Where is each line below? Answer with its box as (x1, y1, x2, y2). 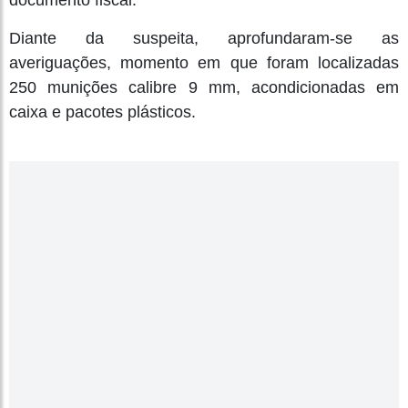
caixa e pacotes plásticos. (9, 103, 200, 122)
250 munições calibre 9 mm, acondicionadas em (9, 78, 399, 97)
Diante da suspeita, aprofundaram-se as (9, 29, 399, 48)
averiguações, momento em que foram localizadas (9, 54, 399, 73)
